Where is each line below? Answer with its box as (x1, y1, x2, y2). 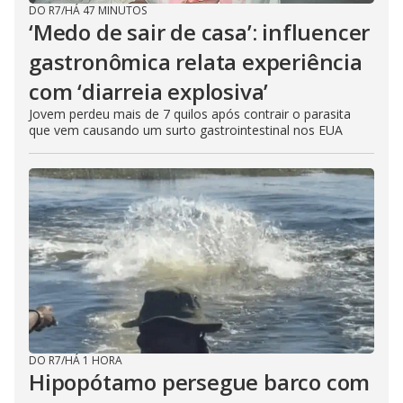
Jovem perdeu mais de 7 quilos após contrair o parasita (29, 104, 351, 122)
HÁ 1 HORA (65, 352, 122, 368)
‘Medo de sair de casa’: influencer (29, 16, 371, 47)
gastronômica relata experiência (29, 46, 363, 76)
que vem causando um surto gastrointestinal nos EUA (29, 121, 343, 139)
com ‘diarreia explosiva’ (29, 76, 269, 106)
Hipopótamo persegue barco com (29, 366, 371, 397)
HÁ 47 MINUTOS (65, 2, 147, 18)
